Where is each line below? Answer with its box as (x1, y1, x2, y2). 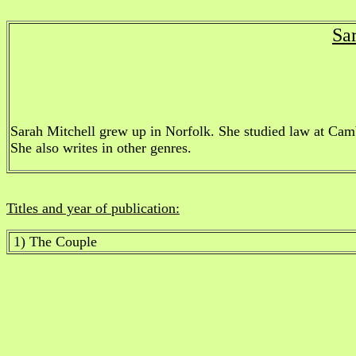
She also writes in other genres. (10, 140, 192, 156)
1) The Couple (14, 234, 97, 250)
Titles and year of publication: (6, 200, 180, 216)
